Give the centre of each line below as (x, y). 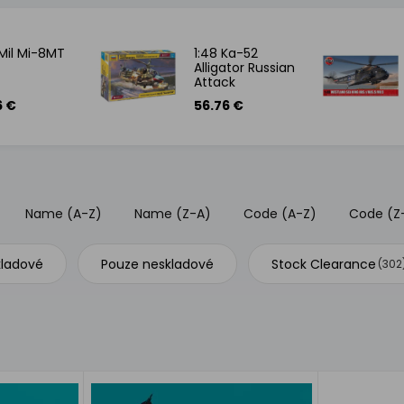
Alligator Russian (244, 68)
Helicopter (225, 96)
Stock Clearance (324, 264)
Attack (214, 82)
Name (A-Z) (64, 214)
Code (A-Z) (280, 214)
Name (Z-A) (173, 214)
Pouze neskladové (158, 264)
